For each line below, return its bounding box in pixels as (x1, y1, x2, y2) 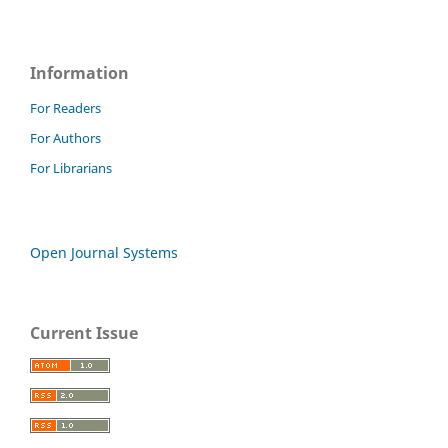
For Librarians (30, 158, 112, 177)
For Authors (30, 128, 101, 147)
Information (30, 61, 129, 84)
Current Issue (30, 321, 138, 344)
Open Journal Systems (30, 242, 178, 262)
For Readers (30, 98, 101, 117)
